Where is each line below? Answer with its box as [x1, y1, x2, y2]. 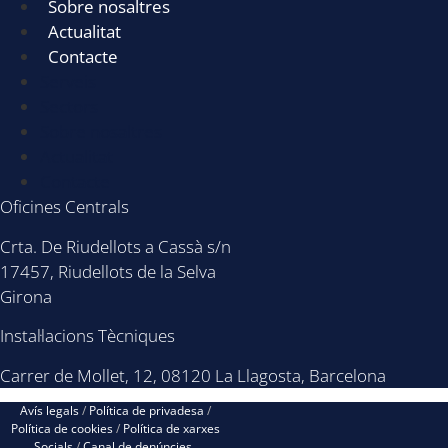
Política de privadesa [89, 401, 205, 419]
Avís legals [20, 401, 80, 419]
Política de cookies [11, 419, 114, 437]
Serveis [40, 70, 96, 94]
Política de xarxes [123, 419, 221, 437]
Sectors [40, 95, 98, 119]
